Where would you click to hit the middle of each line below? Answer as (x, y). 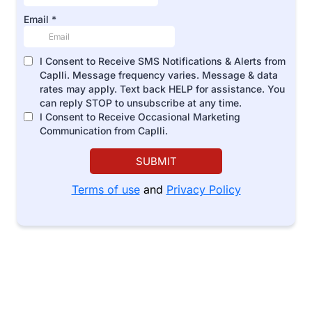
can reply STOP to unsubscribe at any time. (141, 103)
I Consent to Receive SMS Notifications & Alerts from (163, 61)
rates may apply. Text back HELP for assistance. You (162, 89)
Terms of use (106, 189)
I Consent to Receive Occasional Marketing (140, 117)
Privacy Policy (203, 189)
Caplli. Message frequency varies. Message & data (159, 75)
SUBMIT (156, 161)
